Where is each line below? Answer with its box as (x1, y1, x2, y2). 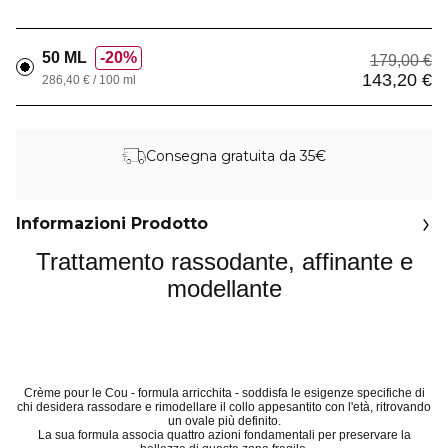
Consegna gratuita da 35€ (146, 146, 326, 165)
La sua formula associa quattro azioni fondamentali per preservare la (37, 428, 411, 443)
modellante (166, 274, 282, 302)
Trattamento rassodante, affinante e (35, 247, 413, 275)
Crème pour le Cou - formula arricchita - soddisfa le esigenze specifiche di (23, 386, 425, 401)
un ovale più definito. (167, 414, 281, 429)
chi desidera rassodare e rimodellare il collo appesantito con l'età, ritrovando (17, 400, 431, 415)
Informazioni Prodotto (16, 214, 208, 233)
